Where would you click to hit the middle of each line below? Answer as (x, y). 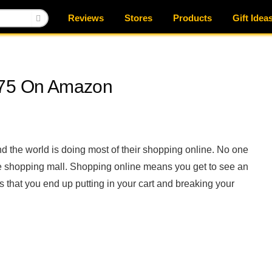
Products (192, 18)
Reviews (86, 18)
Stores (138, 18)
